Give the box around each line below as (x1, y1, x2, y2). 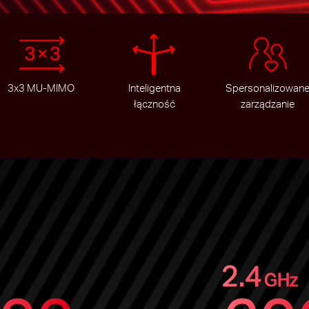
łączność (133, 97, 175, 111)
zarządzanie (241, 97, 295, 111)
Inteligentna (128, 81, 181, 95)
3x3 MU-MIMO (8, 81, 75, 95)
